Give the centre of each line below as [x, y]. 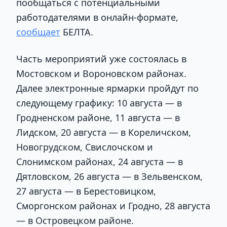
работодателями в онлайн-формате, [97, 17]
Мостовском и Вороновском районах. [101, 74]
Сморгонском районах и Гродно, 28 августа [113, 206]
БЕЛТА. [77, 32]
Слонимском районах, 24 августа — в [100, 162]
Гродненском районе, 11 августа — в [98, 118]
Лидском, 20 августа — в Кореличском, [104, 133]
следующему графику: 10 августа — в [99, 103]
